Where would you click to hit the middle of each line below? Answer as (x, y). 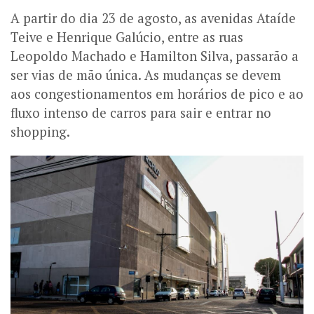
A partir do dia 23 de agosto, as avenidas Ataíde (153, 19)
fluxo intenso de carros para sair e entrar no (141, 113)
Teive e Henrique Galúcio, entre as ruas (127, 37)
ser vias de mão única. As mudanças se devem (146, 75)
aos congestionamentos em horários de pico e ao (157, 94)
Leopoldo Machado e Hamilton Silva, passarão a (155, 56)
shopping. (40, 132)
